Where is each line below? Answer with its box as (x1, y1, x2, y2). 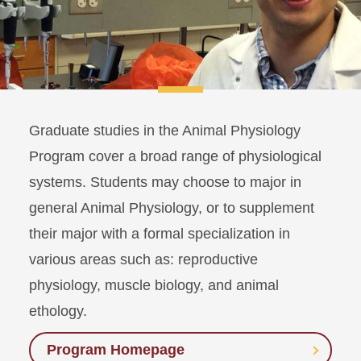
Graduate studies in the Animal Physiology (29, 122, 301, 139)
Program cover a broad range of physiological (29, 148, 322, 165)
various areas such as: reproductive (29, 251, 258, 268)
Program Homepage (47, 342, 185, 359)
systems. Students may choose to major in (29, 174, 301, 191)
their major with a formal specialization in (29, 226, 290, 243)
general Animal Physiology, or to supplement (29, 200, 314, 217)
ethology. (29, 303, 87, 320)
